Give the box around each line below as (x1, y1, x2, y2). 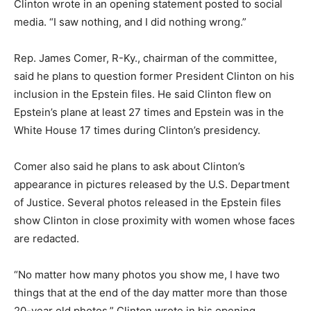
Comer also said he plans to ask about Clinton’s (14, 159, 245, 173)
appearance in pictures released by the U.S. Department (14, 177, 289, 191)
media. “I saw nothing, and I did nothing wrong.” (14, 15, 246, 28)
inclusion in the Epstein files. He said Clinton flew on (14, 87, 271, 101)
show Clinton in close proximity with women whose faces (14, 213, 295, 227)
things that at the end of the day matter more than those (14, 285, 287, 299)
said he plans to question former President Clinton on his (14, 69, 294, 83)
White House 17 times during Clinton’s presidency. (14, 123, 260, 137)
